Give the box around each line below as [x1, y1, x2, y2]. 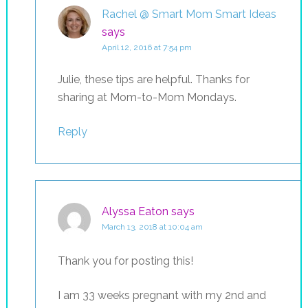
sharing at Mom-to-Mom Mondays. [57, 90, 236, 104]
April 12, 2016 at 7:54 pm [101, 42, 192, 52]
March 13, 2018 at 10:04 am [101, 221, 203, 232]
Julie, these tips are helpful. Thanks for [57, 72, 250, 86]
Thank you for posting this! [57, 254, 193, 267]
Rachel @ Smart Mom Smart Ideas [101, 7, 276, 21]
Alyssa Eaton [101, 204, 168, 218]
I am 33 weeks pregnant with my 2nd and [57, 288, 266, 302]
